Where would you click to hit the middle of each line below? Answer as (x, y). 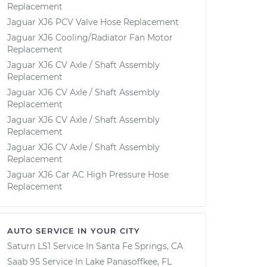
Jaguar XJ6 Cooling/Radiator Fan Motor (90, 38)
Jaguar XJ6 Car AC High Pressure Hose (88, 175)
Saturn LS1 (29, 246)
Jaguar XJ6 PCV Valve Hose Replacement (93, 22)
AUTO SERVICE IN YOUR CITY (74, 231)
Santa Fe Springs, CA (139, 246)
